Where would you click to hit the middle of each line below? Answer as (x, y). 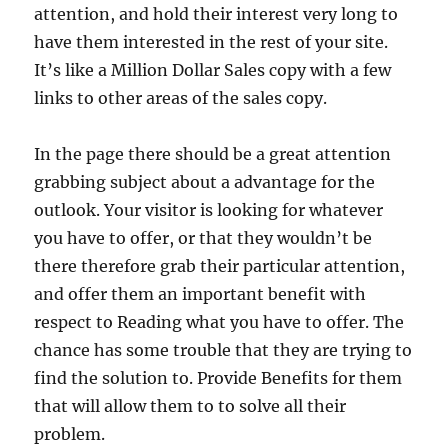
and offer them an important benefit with (200, 294)
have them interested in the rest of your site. (211, 42)
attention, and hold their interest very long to (216, 14)
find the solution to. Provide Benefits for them (218, 378)
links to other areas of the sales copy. (181, 98)
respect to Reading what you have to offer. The (219, 322)
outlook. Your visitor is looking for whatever (209, 210)
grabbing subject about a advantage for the (205, 182)
